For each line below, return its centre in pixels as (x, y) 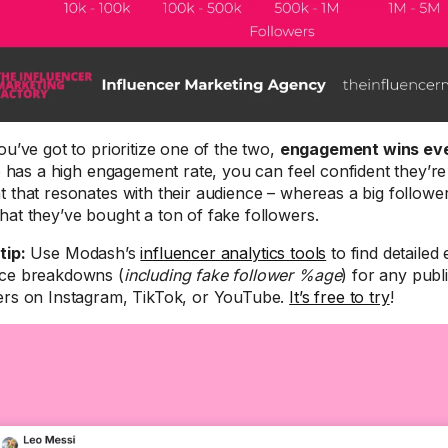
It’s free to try (339, 297)
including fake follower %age (232, 275)
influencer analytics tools (233, 253)
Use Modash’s (83, 253)
